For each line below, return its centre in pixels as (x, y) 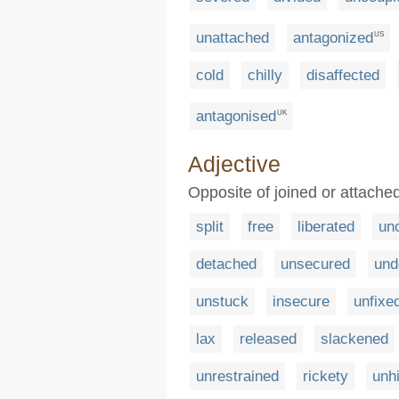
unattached (232, 37)
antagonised (236, 116)
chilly (265, 75)
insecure (301, 301)
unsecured (315, 264)
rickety (326, 376)
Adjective (234, 163)
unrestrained (237, 376)
